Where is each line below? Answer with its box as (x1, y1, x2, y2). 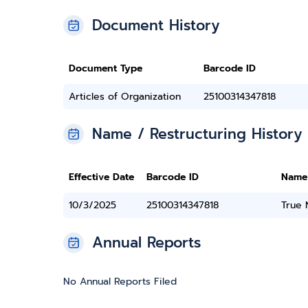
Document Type (69, 61, 142, 76)
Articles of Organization (69, 89, 181, 104)
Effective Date (69, 170, 134, 184)
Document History (92, 14, 220, 36)
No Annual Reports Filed (63, 274, 177, 289)
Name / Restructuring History (92, 123, 302, 145)
